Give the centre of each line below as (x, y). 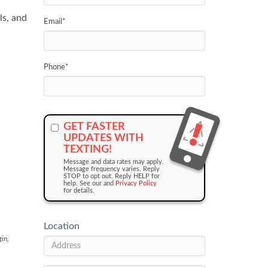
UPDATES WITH (103, 138)
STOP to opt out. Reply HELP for (112, 176)
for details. (79, 191)
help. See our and (109, 183)
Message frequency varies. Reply (112, 169)
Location (62, 226)
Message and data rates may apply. (114, 162)
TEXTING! (88, 150)
